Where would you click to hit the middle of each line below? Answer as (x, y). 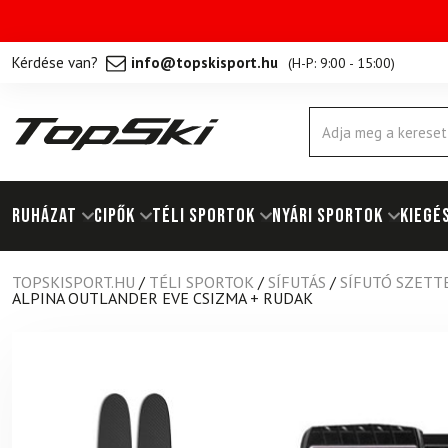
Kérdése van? (55, 62)
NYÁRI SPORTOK (327, 216)
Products (332, 123)
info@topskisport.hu (204, 62)
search (327, 141)
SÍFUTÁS (297, 282)
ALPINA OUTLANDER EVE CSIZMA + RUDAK (162, 298)
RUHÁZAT (44, 216)
